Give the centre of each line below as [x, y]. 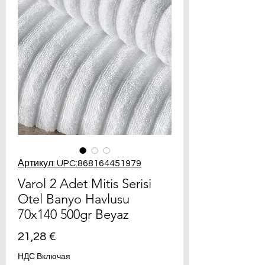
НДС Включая [44, 257]
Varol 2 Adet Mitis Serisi [85, 184]
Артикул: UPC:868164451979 [80, 163]
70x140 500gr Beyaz [73, 214]
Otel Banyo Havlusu [74, 199]
